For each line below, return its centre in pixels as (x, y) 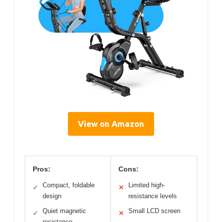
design (52, 196)
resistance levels (153, 196)
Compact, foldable (69, 185)
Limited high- (147, 185)
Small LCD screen (154, 211)
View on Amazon (111, 123)
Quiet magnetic (64, 211)
